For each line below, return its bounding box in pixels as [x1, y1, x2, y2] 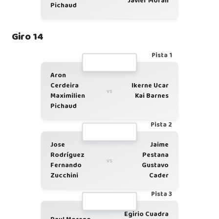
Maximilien [50, 90, 85, 101]
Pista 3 [151, 189, 172, 199]
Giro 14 [12, 29, 44, 44]
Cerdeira [50, 80, 79, 91]
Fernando [50, 160, 82, 171]
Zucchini [50, 170, 78, 181]
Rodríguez [50, 150, 85, 160]
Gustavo [142, 160, 169, 171]
